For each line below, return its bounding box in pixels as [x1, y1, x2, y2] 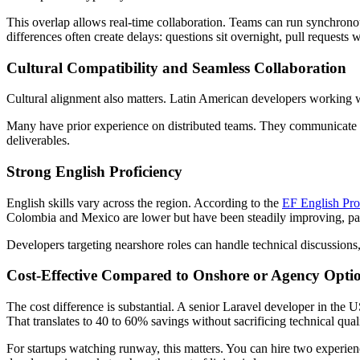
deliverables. [6, 133, 70, 148]
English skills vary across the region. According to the [6, 195, 282, 210]
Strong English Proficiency [6, 162, 182, 180]
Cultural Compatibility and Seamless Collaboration [6, 59, 346, 76]
